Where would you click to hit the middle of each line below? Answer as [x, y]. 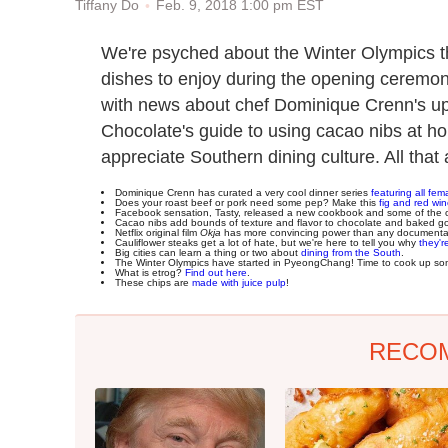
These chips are [153, 282]
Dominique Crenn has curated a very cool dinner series [243, 192]
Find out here [216, 272]
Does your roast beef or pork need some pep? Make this [247, 202]
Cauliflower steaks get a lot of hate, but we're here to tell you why [267, 242]
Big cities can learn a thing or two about [208, 252]
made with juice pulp [239, 282]
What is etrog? [150, 272]
